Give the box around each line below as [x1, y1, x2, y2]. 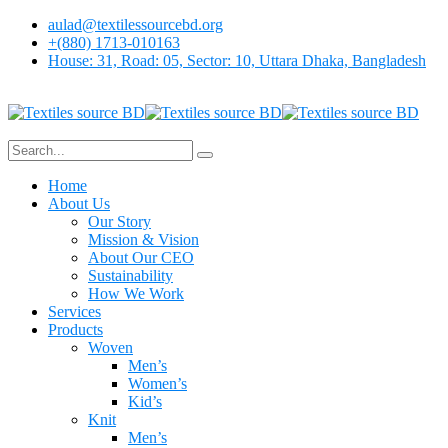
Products [48, 321, 103, 338]
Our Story [88, 213, 151, 230]
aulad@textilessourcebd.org [48, 16, 223, 33]
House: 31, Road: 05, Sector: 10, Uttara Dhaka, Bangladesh [48, 52, 426, 69]
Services [48, 303, 101, 320]
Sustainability [88, 267, 173, 284]
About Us [48, 195, 110, 212]
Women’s [128, 375, 187, 392]
